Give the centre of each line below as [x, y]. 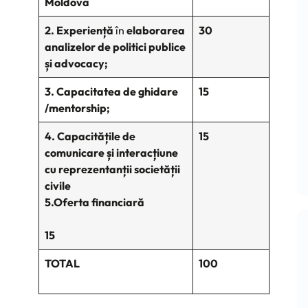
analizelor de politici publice [115, 47]
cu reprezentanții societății [112, 169]
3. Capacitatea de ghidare [111, 92]
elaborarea [156, 31]
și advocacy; [76, 64]
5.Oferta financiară [115, 202]
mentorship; [79, 108]
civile [58, 186]
